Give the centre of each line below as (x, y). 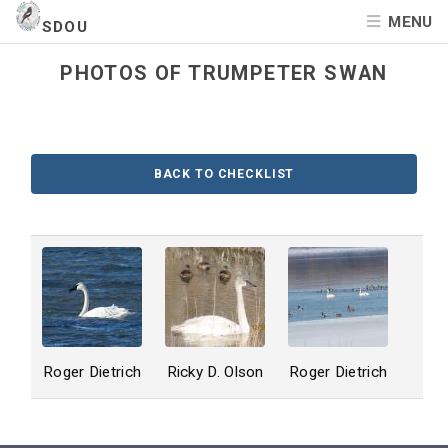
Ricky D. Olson (215, 371)
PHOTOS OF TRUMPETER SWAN (224, 74)
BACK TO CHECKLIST (224, 174)
